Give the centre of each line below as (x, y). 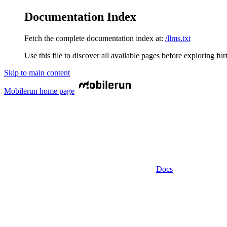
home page (56, 91)
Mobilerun (21, 91)
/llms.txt (178, 38)
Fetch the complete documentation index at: (94, 38)
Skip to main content (37, 72)
